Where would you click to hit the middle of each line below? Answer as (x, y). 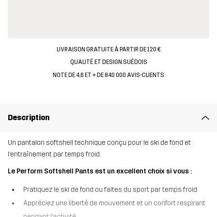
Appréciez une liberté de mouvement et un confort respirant (114, 203)
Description (29, 117)
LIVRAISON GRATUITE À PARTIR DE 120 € (108, 49)
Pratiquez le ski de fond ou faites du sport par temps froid (110, 189)
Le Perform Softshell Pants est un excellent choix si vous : (100, 171)
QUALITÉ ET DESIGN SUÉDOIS (108, 62)
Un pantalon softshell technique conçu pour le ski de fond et (99, 143)
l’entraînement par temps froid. (54, 155)
